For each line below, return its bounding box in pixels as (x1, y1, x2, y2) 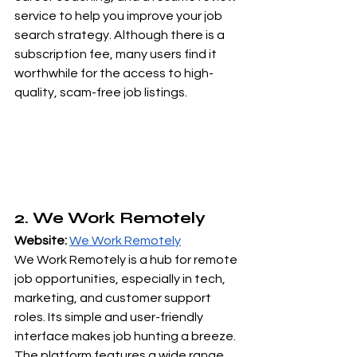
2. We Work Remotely (14, 207, 206, 228)
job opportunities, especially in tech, (14, 272, 228, 285)
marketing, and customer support (14, 291, 214, 304)
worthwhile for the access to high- (14, 67, 214, 80)
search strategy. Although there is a (14, 29, 227, 41)
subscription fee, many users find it (14, 48, 219, 61)
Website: (14, 233, 67, 247)
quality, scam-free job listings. (14, 86, 187, 99)
